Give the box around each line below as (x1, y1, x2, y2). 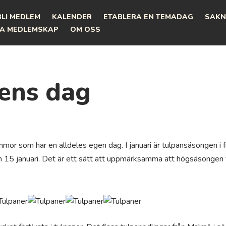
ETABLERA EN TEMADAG (103, 12, 193, 22)
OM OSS (70, 24, 100, 34)
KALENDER (52, 12, 92, 22)
